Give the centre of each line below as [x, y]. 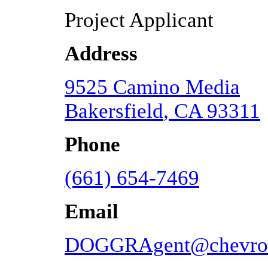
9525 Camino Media [152, 87]
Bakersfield [114, 111]
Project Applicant [139, 20]
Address [101, 53]
